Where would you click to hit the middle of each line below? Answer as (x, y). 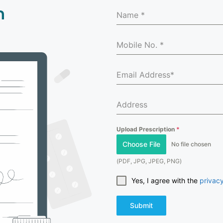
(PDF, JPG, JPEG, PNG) (149, 161)
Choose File (141, 144)
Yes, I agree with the (166, 180)
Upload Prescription (146, 129)
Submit (141, 205)
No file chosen (191, 144)
